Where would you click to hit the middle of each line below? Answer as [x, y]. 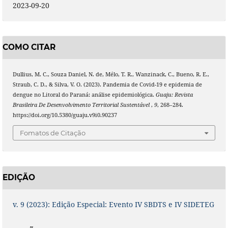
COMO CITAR [29, 47]
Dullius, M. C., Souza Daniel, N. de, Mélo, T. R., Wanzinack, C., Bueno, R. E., [111, 74]
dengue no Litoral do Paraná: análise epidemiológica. [84, 94]
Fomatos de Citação [53, 133]
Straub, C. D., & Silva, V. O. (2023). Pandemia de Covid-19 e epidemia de [107, 84]
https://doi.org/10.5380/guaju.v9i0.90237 [65, 115]
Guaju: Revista [174, 94]
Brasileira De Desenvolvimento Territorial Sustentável [82, 105]
